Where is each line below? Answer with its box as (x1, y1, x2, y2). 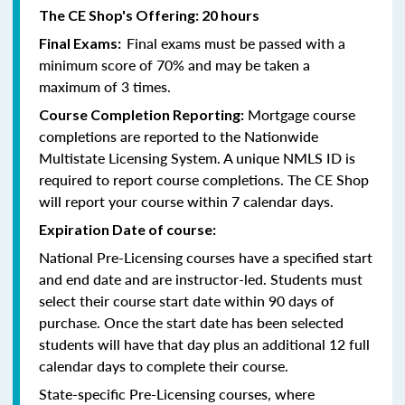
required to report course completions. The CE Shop (39, 168, 369, 190)
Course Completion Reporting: (39, 105, 244, 123)
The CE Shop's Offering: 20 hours (39, 5, 259, 24)
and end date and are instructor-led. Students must (39, 268, 363, 289)
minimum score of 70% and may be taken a (39, 53, 310, 75)
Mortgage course (244, 103, 355, 125)
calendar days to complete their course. (39, 354, 288, 376)
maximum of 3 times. (39, 75, 171, 97)
